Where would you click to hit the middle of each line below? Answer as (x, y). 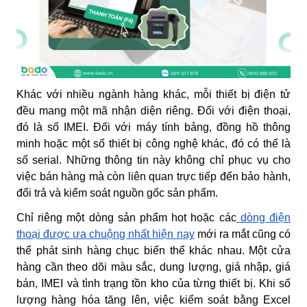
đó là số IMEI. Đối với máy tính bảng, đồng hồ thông (153, 127)
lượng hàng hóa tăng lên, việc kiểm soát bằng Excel (153, 299)
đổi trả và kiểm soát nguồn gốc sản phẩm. (117, 193)
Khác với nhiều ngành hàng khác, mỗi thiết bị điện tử (153, 94)
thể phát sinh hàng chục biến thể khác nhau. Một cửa (153, 250)
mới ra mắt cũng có (243, 234)
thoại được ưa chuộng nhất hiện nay (106, 234)
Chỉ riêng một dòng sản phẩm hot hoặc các (126, 217)
